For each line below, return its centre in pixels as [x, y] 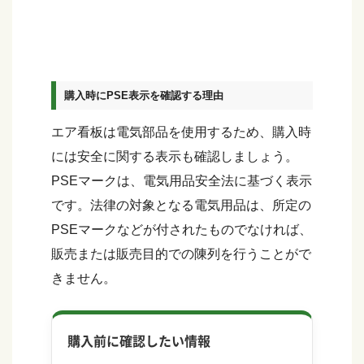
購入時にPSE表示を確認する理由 [144, 96]
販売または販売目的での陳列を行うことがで [181, 254]
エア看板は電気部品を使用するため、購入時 [181, 132]
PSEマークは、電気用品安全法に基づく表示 [182, 181]
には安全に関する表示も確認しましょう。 [175, 156]
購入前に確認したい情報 [139, 341]
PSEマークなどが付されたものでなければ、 [182, 230]
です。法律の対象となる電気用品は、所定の [181, 205]
